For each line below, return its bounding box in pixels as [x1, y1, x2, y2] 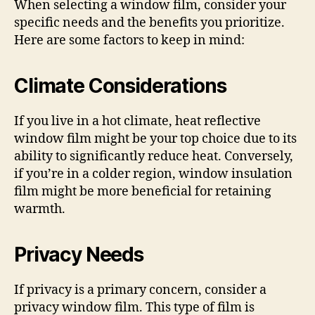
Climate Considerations [14, 73, 226, 98]
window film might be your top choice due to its [14, 130, 297, 147]
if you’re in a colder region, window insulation [14, 165, 292, 182]
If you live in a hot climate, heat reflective [14, 112, 261, 129]
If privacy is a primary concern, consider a [14, 281, 266, 298]
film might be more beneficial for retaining [14, 183, 271, 200]
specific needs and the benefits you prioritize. [14, 14, 285, 31]
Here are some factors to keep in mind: [14, 32, 245, 49]
